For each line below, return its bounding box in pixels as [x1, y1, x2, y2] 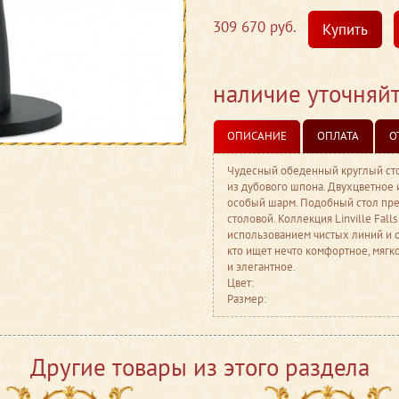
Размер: [227, 291, 266, 306]
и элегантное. [227, 259, 296, 274]
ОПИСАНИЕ [227, 128, 287, 143]
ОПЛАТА [317, 128, 359, 143]
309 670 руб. [213, 17, 297, 37]
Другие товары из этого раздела [29, 352, 370, 382]
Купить [322, 20, 368, 39]
